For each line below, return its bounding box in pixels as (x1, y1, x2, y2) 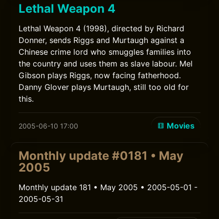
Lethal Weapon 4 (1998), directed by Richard (19, 23, 185, 33)
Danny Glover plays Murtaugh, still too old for (19, 82, 189, 92)
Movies (166, 121, 195, 131)
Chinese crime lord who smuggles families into (19, 47, 192, 57)
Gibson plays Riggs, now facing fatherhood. (19, 70, 181, 80)
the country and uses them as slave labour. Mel (19, 59, 193, 68)
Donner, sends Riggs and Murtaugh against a (19, 35, 185, 45)
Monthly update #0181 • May (19, 149, 184, 163)
